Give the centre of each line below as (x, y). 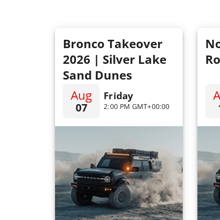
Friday (118, 96)
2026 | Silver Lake (115, 59)
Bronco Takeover (113, 43)
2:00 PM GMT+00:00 (137, 107)
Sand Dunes (97, 75)
